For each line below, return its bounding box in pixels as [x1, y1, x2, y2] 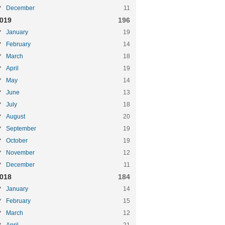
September [6, 125, 36, 132]
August [6, 113, 25, 120]
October [6, 137, 28, 144]
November [6, 149, 35, 156]
